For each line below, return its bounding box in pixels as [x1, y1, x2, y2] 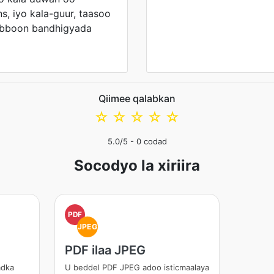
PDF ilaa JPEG [64, 243, 146, 257]
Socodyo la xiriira [74, 157, 200, 174]
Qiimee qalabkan [98, 92, 176, 105]
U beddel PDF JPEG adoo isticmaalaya [64, 262, 209, 272]
